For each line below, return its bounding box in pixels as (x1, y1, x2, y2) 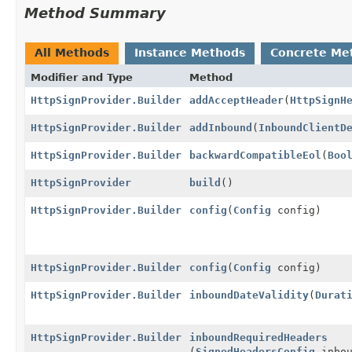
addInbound (189, 121, 252, 134)
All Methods (35, 46, 109, 59)
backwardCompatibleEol (189, 148, 321, 161)
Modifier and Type (31, 71, 133, 83)
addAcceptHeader (189, 93, 284, 106)
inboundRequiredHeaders (189, 331, 328, 343)
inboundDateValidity (189, 288, 309, 301)
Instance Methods (134, 46, 245, 59)
